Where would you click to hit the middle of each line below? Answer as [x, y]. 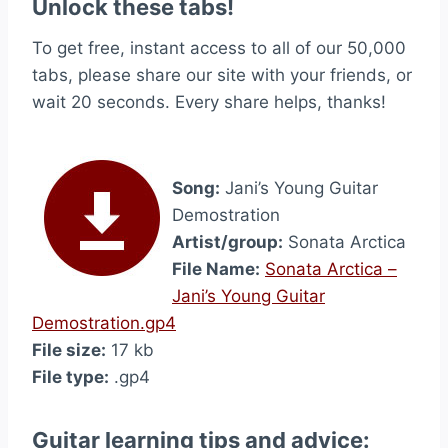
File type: [70, 377]
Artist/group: [227, 242]
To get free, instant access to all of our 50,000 [219, 48]
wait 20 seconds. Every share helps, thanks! [209, 102]
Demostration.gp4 [104, 323]
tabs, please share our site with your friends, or [222, 75]
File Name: [216, 269]
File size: [69, 350]
